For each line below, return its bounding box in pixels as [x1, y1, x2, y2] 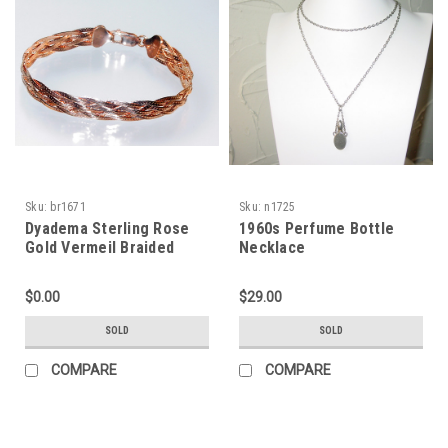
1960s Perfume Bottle [239, 218, 394, 238]
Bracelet [25, 256, 86, 276]
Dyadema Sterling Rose [25, 218, 190, 238]
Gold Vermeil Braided [25, 237, 174, 257]
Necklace [239, 237, 305, 257]
